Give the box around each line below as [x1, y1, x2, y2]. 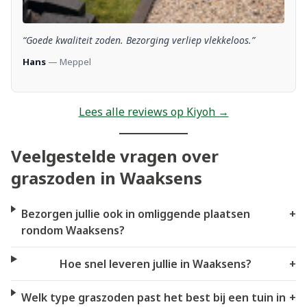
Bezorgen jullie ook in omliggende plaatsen [21, 206, 250, 221]
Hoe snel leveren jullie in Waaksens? [60, 256, 252, 271]
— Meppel [46, 55, 91, 68]
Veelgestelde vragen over [11, 144, 219, 167]
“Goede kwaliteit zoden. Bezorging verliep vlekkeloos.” [23, 33, 255, 47]
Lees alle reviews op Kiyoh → [78, 103, 229, 119]
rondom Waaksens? [21, 222, 125, 238]
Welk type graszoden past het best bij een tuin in [21, 289, 286, 305]
